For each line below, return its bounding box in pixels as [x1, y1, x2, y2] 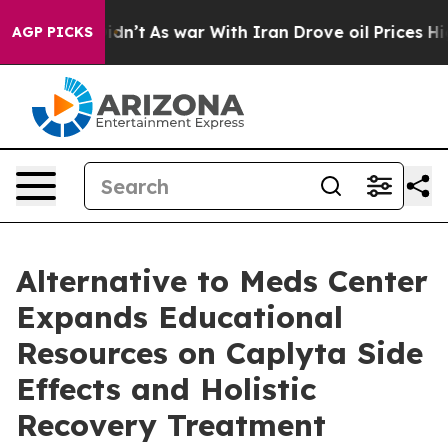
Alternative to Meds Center [16, 262, 428, 300]
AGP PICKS [12, 23, 93, 41]
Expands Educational [16, 298, 343, 336]
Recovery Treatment [16, 406, 326, 444]
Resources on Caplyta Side [16, 334, 423, 372]
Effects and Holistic [16, 370, 316, 408]
